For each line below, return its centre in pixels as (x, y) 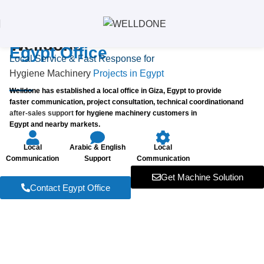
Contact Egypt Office (70, 188)
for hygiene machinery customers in (135, 113)
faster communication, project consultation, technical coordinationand (127, 102)
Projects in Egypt (127, 73)
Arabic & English (98, 147)
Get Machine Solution (202, 177)
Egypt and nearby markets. (55, 124)
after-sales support (42, 113)
